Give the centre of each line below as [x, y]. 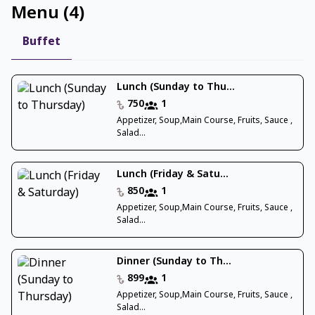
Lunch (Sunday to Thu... [175, 88]
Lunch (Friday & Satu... [172, 175]
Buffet [41, 43]
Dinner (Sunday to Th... [174, 262]
